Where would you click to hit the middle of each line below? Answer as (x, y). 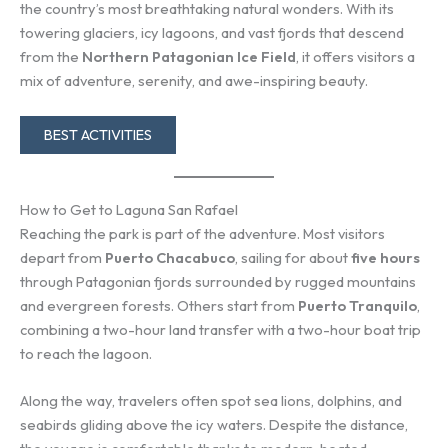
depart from (62, 257)
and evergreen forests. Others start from (159, 305)
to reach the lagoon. (86, 353)
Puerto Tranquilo (357, 305)
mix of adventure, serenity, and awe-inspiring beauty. (194, 80)
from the (51, 56)
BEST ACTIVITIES (98, 134)
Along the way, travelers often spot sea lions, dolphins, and (211, 401)
